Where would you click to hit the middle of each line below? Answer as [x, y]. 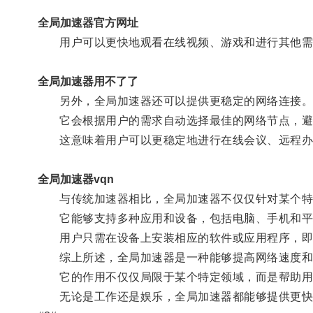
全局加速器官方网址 [88, 22]
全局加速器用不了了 [88, 81]
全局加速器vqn [75, 179]
